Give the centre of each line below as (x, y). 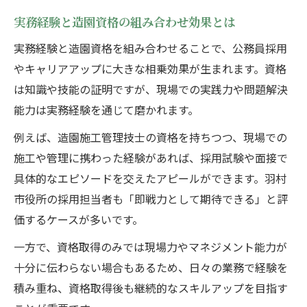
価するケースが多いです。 (78, 220)
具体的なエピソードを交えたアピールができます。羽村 (150, 179)
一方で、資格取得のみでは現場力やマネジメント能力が (150, 247)
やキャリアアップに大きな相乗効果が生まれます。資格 (150, 69)
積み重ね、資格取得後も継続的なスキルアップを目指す (151, 288)
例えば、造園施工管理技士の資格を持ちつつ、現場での (150, 137)
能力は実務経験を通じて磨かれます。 (106, 110)
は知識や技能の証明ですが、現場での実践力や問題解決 (151, 89)
